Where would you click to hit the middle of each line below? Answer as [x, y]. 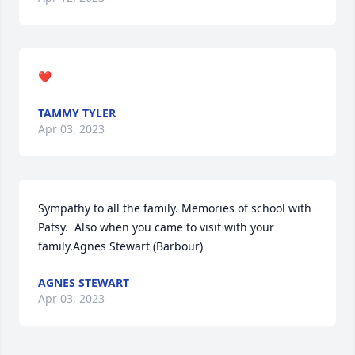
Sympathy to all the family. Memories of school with [175, 208]
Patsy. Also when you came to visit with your [156, 227]
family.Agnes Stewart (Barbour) [120, 246]
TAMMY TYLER [77, 113]
